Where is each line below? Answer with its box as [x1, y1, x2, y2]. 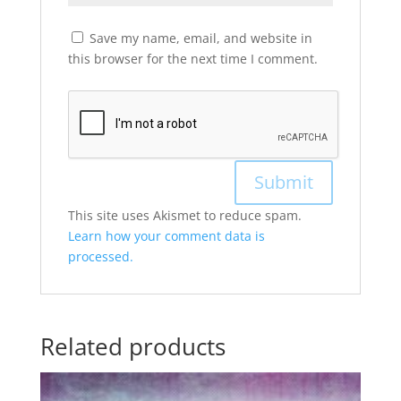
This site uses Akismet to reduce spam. [67, 207, 302, 225]
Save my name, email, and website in [89, 30, 312, 47]
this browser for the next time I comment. [67, 50, 318, 68]
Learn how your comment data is [67, 227, 265, 245]
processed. [67, 248, 133, 266]
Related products [39, 330, 226, 363]
